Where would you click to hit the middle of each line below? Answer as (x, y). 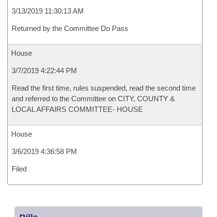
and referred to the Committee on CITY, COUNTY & (93, 99)
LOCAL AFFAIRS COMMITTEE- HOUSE (77, 109)
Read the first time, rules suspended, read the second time (104, 88)
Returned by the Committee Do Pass (70, 28)
